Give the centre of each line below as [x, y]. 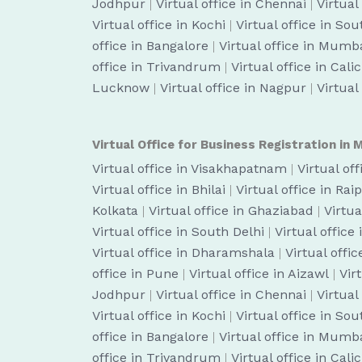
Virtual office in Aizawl [259, 274]
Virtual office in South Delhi [178, 232]
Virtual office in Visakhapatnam [189, 168]
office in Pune [135, 274]
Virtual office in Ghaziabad [231, 210]
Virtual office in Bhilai [159, 189]
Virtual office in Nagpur [233, 88]
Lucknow [121, 88]
